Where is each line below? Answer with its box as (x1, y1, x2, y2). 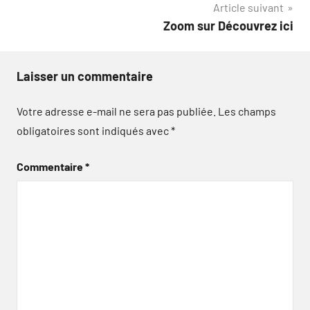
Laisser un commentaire (17, 69, 153, 84)
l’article (16, 2, 81, 26)
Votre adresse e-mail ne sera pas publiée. (17, 104, 216, 118)
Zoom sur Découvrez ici (163, 18, 293, 33)
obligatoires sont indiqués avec (17, 124, 171, 137)
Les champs (218, 104, 276, 118)
